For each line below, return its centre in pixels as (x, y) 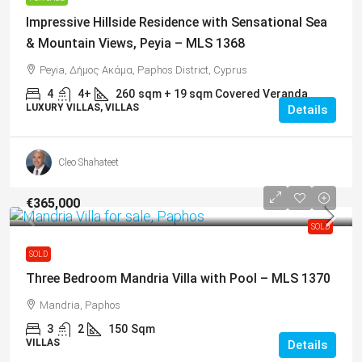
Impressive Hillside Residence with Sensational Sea (177, 23)
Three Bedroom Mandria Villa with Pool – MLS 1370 (178, 279)
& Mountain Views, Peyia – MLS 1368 (135, 44)
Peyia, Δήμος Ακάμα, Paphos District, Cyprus (143, 70)
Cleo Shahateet (88, 163)
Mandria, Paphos (80, 305)
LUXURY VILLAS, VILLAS (82, 108)
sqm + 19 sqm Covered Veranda (223, 94)
